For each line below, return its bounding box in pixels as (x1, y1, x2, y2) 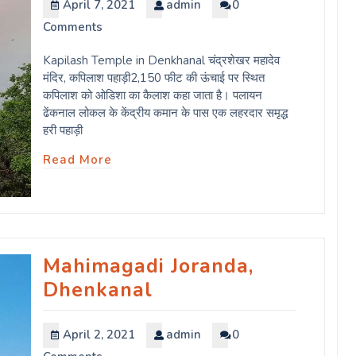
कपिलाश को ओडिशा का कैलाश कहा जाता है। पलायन (43, 87, 262, 103)
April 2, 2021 (63, 326, 135, 342)
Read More (43, 151, 112, 168)
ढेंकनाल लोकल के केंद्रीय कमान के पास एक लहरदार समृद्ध (43, 104, 288, 121)
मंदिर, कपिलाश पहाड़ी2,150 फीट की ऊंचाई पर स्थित (43, 69, 265, 86)
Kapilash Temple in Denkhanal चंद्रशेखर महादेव (43, 52, 280, 68)
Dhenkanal (43, 276, 153, 304)
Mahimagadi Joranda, (43, 252, 253, 280)
